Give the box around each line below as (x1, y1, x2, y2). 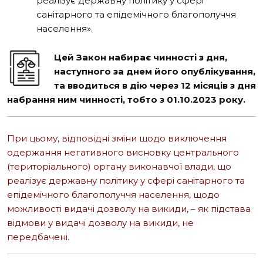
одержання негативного (7, 146, 126, 158)
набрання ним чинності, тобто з (7, 93, 167, 105)
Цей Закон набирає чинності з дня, (54, 51, 227, 63)
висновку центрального (126, 146, 239, 158)
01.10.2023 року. (167, 93, 245, 105)
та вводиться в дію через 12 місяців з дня (54, 79, 256, 91)
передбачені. (7, 231, 69, 242)
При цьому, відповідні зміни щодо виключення (7, 132, 227, 144)
